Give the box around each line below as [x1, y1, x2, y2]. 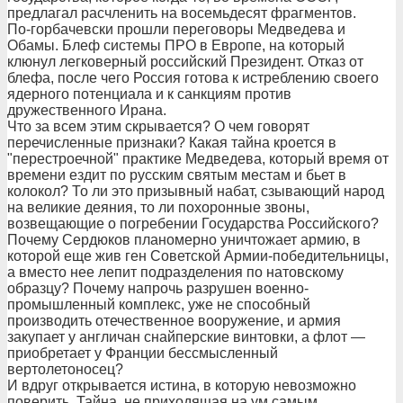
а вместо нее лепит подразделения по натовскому [7, 264, 344, 280]
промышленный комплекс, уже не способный [7, 297, 310, 312]
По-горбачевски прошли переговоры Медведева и [7, 22, 345, 37]
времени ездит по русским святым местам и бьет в [7, 167, 346, 183]
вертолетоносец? [7, 362, 123, 377]
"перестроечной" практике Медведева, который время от [7, 151, 389, 166]
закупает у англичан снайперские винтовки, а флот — [7, 329, 365, 345]
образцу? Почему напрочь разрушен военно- [7, 281, 309, 296]
